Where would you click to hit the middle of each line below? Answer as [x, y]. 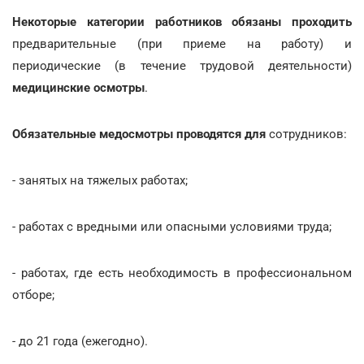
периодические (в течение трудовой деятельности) [182, 65]
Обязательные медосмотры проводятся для [139, 134]
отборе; [33, 295]
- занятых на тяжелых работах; [100, 180]
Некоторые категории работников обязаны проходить [182, 22]
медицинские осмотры [78, 87]
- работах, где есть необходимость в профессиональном [182, 273]
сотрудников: [306, 134]
